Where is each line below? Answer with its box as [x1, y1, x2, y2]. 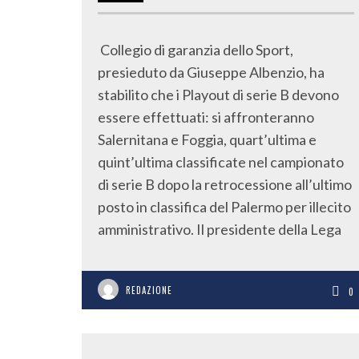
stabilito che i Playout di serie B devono [98, 86, 339, 103]
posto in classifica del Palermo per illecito [98, 198, 351, 216]
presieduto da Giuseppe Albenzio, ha [98, 63, 325, 81]
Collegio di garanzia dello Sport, [98, 41, 293, 58]
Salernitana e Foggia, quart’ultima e [98, 131, 317, 148]
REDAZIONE [126, 284, 172, 296]
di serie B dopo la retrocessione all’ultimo [98, 175, 352, 193]
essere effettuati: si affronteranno [98, 108, 314, 126]
